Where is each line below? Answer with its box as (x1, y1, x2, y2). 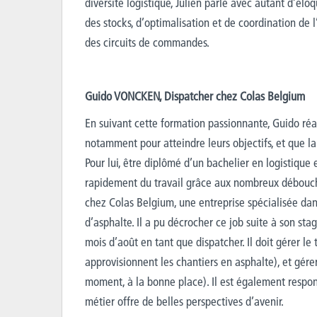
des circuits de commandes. (85, 35, 209, 50)
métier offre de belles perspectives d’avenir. (85, 294, 284, 309)
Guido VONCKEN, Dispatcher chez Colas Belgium (85, 88, 305, 103)
